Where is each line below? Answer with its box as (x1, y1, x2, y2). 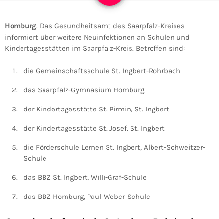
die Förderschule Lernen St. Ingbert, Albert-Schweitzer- (23, 143, 205, 152)
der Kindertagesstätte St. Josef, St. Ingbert (23, 124, 165, 133)
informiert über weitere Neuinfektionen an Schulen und (5, 33, 190, 42)
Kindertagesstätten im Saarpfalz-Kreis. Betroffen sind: (5, 44, 185, 53)
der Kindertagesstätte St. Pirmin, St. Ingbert (23, 105, 169, 114)
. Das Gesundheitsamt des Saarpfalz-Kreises (36, 22, 185, 31)
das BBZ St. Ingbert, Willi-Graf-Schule (23, 173, 147, 182)
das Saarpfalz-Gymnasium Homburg (23, 86, 144, 95)
